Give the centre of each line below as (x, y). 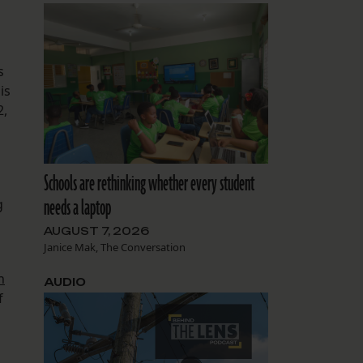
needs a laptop (77, 209)
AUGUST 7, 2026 (96, 231)
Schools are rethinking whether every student (149, 184)
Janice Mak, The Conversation (114, 248)
